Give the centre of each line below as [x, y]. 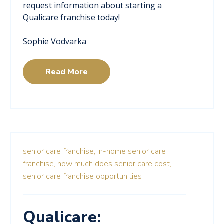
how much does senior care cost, [114, 164]
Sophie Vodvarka [55, 42]
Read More [67, 72]
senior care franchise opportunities [82, 177]
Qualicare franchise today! [71, 18]
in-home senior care [132, 152]
